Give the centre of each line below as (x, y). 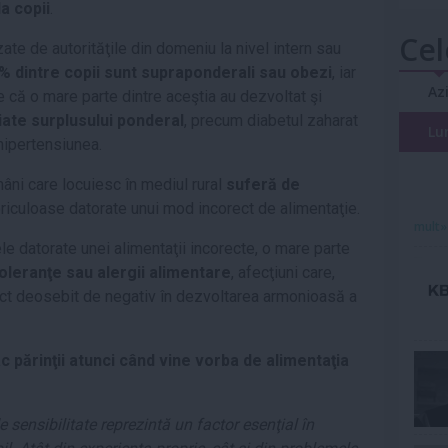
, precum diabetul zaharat (271, 120)
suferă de (263, 184)
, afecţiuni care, (283, 272)
